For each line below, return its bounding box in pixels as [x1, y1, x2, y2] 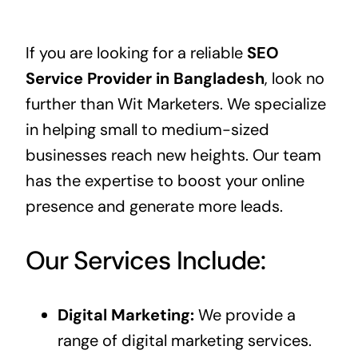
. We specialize [219, 93, 326, 115]
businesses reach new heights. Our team [25, 145, 321, 166]
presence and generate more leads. [25, 196, 283, 217]
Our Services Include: [25, 244, 265, 278]
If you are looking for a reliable [25, 42, 247, 64]
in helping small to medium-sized [25, 119, 269, 141]
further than [25, 93, 117, 115]
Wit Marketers [117, 93, 220, 115]
